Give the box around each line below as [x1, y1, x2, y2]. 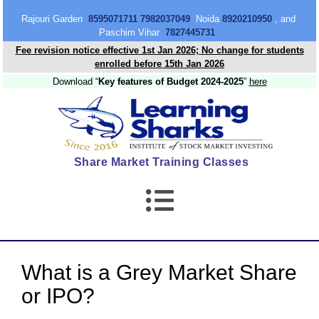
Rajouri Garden [21, 14, 88, 24]
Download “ [52, 76, 98, 87]
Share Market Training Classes [73, 156, 249, 168]
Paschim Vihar [98, 27, 162, 38]
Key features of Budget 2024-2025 [98, 76, 244, 87]
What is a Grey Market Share [21, 261, 297, 285]
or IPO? [21, 284, 95, 308]
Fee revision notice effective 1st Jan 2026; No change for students [15, 45, 304, 56]
